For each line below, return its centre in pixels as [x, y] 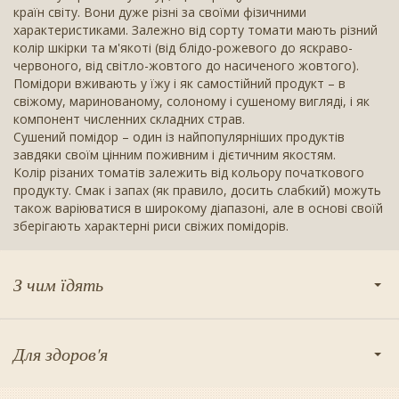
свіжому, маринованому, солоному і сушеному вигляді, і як [191, 102]
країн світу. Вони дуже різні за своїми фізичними [160, 12]
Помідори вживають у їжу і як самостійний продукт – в [179, 84]
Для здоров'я [61, 354]
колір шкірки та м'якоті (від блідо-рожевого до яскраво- [183, 48]
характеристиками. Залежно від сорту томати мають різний [195, 30]
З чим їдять [58, 285]
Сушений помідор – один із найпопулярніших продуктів [179, 137]
